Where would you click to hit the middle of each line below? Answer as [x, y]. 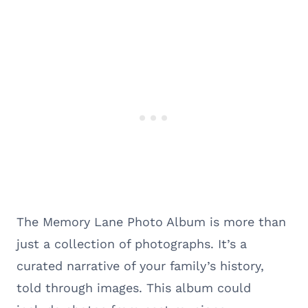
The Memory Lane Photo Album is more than [151, 221]
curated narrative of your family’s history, [140, 265]
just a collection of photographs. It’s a [132, 243]
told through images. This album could [134, 287]
